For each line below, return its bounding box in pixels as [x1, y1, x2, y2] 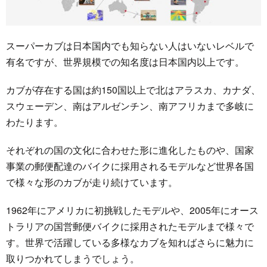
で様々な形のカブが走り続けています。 [6, 175, 178, 189]
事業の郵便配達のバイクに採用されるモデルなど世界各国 [6, 159, 254, 173]
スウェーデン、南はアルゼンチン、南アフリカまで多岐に [6, 98, 254, 113]
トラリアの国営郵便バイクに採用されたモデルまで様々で [6, 219, 254, 233]
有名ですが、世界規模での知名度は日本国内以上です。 [6, 54, 244, 69]
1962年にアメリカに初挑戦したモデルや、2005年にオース [6, 203, 259, 217]
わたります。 [6, 114, 63, 129]
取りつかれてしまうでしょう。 [6, 251, 139, 265]
